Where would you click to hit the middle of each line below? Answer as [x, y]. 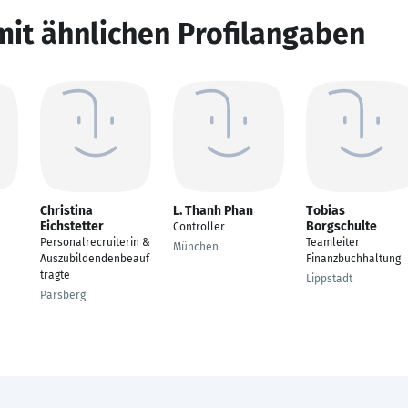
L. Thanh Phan [213, 211]
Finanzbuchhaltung [353, 259]
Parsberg [63, 295]
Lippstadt [329, 279]
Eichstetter [72, 226]
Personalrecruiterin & [95, 242]
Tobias [326, 211]
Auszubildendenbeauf [95, 259]
